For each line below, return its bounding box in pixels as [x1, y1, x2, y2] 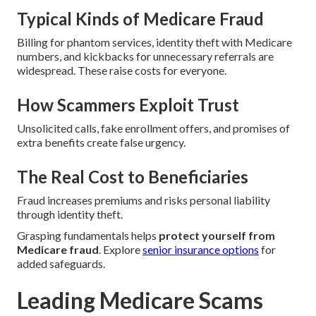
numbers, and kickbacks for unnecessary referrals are [17, 49, 274, 63]
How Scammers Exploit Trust [17, 95, 239, 116]
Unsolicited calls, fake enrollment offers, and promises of [17, 121, 290, 135]
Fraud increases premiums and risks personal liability [17, 193, 270, 207]
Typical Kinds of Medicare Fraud [17, 8, 264, 30]
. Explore [99, 243, 142, 257]
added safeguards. [17, 257, 105, 271]
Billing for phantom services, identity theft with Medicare [17, 35, 292, 49]
